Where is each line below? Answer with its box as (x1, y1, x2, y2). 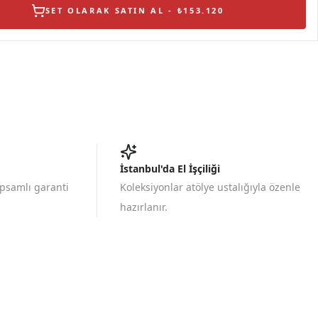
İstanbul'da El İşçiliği (120, 162, 220, 175)
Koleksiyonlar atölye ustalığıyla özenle (120, 180, 300, 194)
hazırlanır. (120, 200, 168, 214)
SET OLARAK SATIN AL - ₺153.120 (45, 5, 224, 16)
